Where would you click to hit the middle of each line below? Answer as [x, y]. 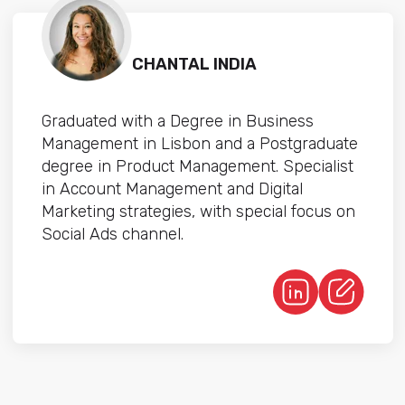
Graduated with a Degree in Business [177, 122]
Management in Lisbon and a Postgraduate [199, 144]
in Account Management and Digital [172, 189]
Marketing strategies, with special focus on [198, 212]
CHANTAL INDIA [194, 65]
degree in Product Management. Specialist [197, 167]
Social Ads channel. [112, 235]
